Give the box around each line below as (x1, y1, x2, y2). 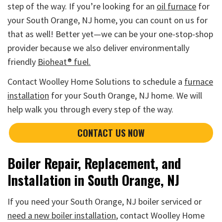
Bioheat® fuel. (38, 56, 91, 68)
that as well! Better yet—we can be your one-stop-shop (7, 28, 213, 40)
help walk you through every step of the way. (7, 104, 173, 115)
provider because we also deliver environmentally (7, 42, 189, 54)
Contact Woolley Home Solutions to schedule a (7, 76, 184, 88)
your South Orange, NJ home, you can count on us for (7, 14, 208, 26)
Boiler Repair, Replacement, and (7, 153, 181, 173)
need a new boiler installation (7, 209, 116, 221)
